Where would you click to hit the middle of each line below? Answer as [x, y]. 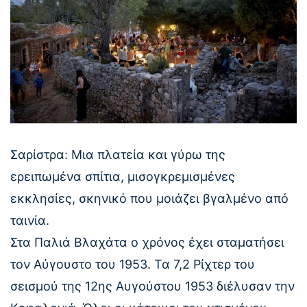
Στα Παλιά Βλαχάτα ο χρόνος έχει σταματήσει [147, 243]
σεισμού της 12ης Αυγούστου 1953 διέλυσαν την [152, 286]
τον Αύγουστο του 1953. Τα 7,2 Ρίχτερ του [133, 265]
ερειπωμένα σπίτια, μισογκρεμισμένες [123, 177]
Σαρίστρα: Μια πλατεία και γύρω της [118, 155]
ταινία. [30, 221]
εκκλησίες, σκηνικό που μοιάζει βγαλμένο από [149, 199]
